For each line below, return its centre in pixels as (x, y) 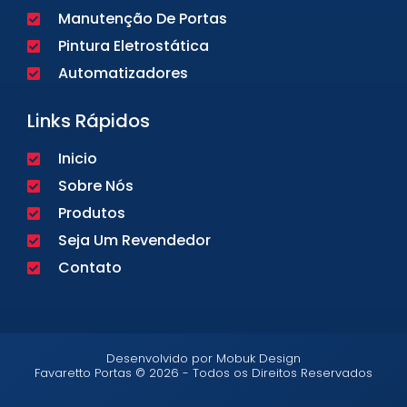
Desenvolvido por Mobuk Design (203, 358)
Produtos (92, 213)
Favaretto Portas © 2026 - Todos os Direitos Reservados (203, 372)
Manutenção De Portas (143, 18)
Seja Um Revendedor (134, 240)
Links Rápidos (89, 120)
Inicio (78, 158)
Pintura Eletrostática (134, 45)
